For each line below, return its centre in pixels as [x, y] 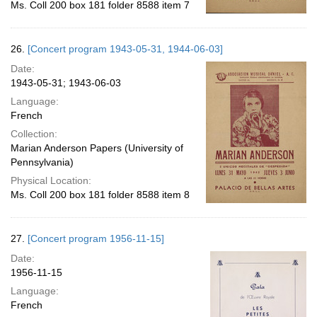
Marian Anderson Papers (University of [97, 148]
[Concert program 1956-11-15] [96, 238]
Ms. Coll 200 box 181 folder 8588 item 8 [100, 195]
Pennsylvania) [42, 162]
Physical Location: [51, 180]
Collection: [34, 134]
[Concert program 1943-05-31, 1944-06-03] [125, 49]
